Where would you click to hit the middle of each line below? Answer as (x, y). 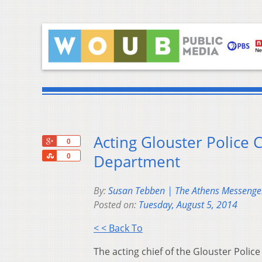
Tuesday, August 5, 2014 (188, 205)
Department (137, 162)
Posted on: (116, 205)
